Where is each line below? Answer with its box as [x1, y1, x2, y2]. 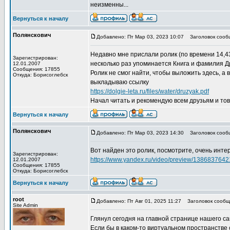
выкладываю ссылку [90, 79, 149, 86]
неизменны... [90, 1, 128, 8]
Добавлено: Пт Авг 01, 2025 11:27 [97, 198, 181, 204]
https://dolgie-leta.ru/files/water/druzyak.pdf [90, 88, 209, 95]
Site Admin [13, 202, 38, 208]
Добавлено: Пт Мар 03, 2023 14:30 [97, 130, 184, 136]
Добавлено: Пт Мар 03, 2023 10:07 [97, 34, 184, 40]
